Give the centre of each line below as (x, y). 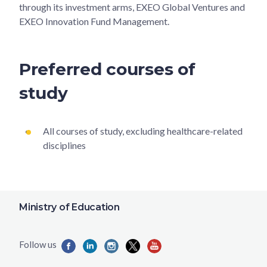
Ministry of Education (69, 207)
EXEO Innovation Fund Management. (94, 21)
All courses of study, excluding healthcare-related (143, 131)
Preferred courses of (107, 69)
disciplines (64, 145)
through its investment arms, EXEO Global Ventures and (132, 7)
